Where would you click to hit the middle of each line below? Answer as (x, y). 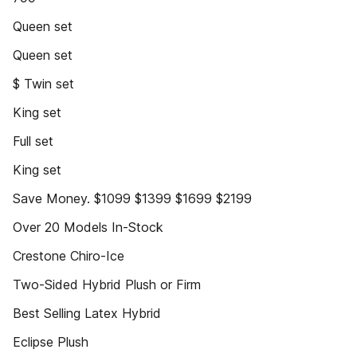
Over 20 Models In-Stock (88, 227)
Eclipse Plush (51, 342)
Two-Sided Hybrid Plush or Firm (107, 284)
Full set (33, 141)
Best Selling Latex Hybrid (87, 313)
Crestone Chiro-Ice (69, 256)
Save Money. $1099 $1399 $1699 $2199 (132, 198)
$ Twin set (43, 84)
